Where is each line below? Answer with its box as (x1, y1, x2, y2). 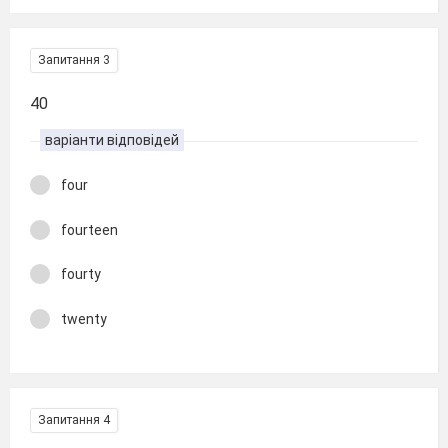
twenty (61, 310, 107, 327)
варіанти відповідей (45, 132, 179, 148)
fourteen (61, 221, 118, 238)
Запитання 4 (38, 413, 110, 427)
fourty (61, 266, 101, 282)
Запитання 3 (38, 53, 110, 67)
